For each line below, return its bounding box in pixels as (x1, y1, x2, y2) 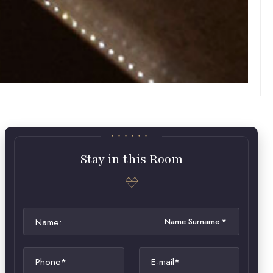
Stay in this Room (80, 151, 183, 168)
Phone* (35, 254, 66, 269)
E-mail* (151, 254, 180, 269)
